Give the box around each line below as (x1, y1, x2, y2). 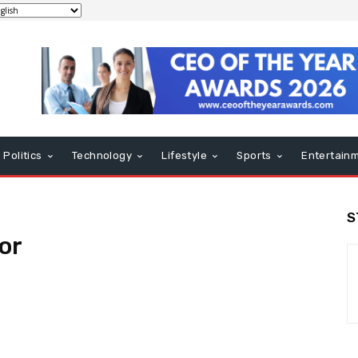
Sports (237, 149, 272, 161)
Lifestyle (161, 149, 208, 161)
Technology (72, 149, 133, 161)
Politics (3, 149, 42, 161)
